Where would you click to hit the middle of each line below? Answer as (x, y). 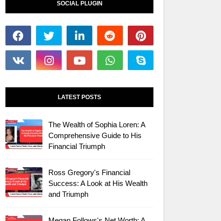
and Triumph (68, 194)
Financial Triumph (77, 146)
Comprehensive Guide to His (95, 135)
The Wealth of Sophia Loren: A (97, 125)
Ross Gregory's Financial (89, 172)
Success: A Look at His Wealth (98, 183)
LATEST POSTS (79, 97)
